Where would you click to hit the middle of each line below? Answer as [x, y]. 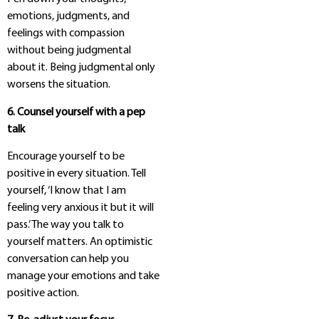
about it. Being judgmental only [81, 68]
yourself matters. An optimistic [80, 242]
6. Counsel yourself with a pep [76, 112]
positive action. [43, 294]
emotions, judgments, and [68, 17]
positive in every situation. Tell [77, 174]
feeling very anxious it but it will [80, 208]
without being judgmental [69, 51]
